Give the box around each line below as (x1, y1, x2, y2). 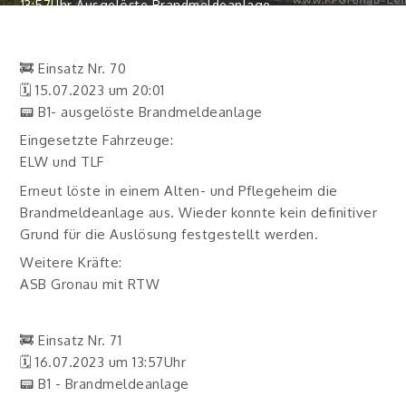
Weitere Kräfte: (20, 254, 122, 271)
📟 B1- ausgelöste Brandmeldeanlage (20, 102, 263, 121)
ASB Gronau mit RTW (20, 275, 160, 293)
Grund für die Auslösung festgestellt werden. (20, 225, 319, 243)
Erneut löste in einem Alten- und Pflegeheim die (20, 181, 338, 199)
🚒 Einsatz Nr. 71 (20, 331, 122, 349)
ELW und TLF (20, 153, 104, 170)
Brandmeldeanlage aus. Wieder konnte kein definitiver (20, 203, 378, 221)
